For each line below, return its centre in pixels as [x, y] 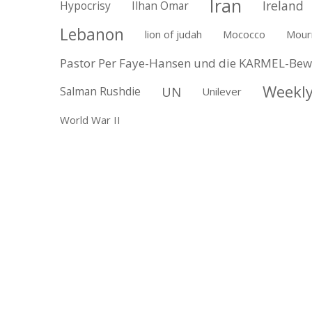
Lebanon [92, 34]
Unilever [221, 92]
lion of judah [173, 34]
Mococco [244, 34]
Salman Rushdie [100, 92]
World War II [90, 120]
